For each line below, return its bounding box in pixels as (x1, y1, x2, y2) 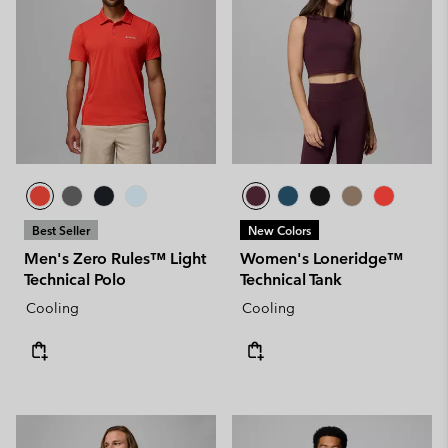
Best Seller (32, 221, 90, 238)
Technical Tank (240, 269, 342, 289)
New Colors (248, 221, 311, 238)
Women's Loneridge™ (240, 248, 403, 268)
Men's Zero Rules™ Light (24, 248, 206, 268)
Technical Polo (24, 269, 126, 289)
